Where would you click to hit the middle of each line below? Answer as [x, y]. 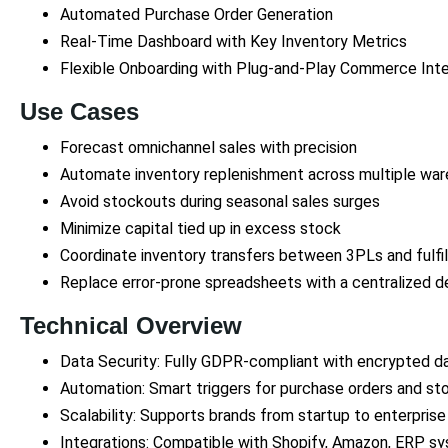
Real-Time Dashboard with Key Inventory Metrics [233, 41]
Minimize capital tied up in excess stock [200, 228]
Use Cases [79, 111]
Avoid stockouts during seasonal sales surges [220, 201]
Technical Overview [131, 325]
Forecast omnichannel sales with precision [208, 147]
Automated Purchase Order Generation [196, 14]
